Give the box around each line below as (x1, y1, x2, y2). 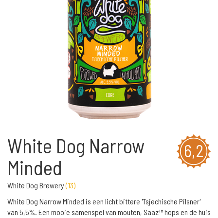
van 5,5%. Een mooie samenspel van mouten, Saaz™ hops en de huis (7, 207, 211, 217)
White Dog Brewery (7, 181, 66, 190)
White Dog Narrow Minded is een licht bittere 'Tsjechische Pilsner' (7, 197, 200, 206)
